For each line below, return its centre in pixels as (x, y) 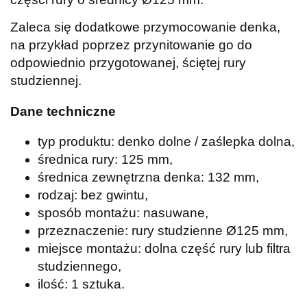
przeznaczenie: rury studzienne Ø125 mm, (163, 231)
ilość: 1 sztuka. (81, 284)
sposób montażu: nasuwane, (123, 213)
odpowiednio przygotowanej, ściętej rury (128, 62)
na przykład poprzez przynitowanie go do (131, 45)
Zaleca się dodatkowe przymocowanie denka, (145, 27)
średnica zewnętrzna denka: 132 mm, (148, 177)
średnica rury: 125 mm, (105, 160)
